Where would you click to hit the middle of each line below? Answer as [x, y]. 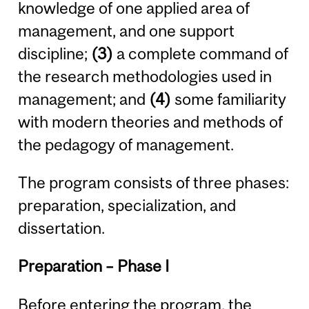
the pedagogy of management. [126, 144]
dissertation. [62, 228]
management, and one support [127, 30]
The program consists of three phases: [154, 183]
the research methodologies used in [145, 76]
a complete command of [201, 53]
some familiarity [229, 99]
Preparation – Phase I [94, 266]
